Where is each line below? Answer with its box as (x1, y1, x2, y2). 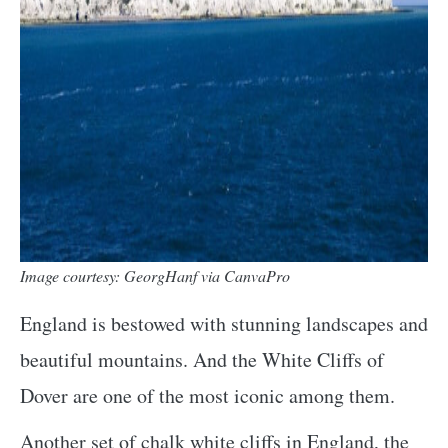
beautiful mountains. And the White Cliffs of (20, 345, 384, 373)
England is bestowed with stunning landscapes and (20, 309, 428, 337)
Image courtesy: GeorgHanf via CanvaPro (20, 264, 290, 286)
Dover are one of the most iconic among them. (20, 381, 395, 409)
